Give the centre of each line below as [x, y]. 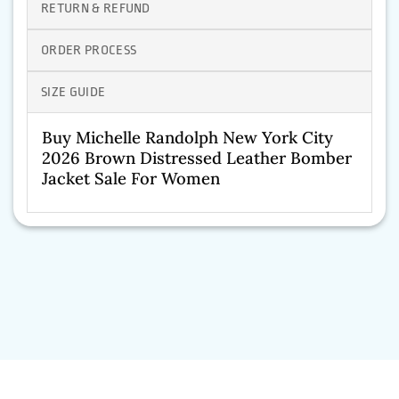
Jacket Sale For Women [131, 179]
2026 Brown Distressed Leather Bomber [197, 158]
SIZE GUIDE [73, 93]
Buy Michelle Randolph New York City [187, 138]
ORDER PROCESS [89, 51]
